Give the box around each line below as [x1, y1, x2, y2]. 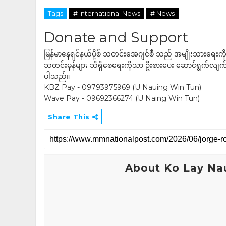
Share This [48, 112, 92, 121]
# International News [73, 9, 140, 17]
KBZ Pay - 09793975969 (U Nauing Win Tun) [44, 83, 201, 92]
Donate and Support [44, 29, 188, 46]
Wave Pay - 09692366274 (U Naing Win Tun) [44, 94, 200, 103]
